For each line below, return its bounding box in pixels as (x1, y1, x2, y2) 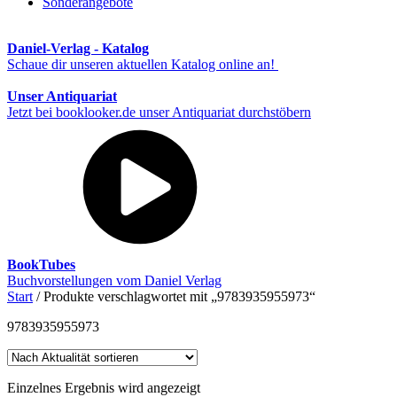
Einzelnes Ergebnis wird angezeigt (7, 380, 200, 395)
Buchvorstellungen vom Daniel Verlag (7, 273, 222, 288)
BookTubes (7, 257, 75, 272)
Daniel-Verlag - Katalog (7, 41, 149, 56)
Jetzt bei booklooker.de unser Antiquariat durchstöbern (7, 105, 311, 120)
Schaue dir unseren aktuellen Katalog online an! (7, 57, 278, 72)
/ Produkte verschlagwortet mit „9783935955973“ (33, 289, 315, 304)
